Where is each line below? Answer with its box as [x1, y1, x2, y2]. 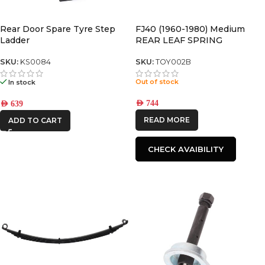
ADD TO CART [8, 116, 62, 125]
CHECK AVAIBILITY [148, 144, 224, 154]
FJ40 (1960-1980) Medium [135, 24, 245, 34]
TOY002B [156, 57, 191, 67]
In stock [8, 78, 36, 87]
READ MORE [144, 115, 190, 125]
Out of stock [135, 77, 179, 86]
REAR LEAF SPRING [135, 35, 222, 46]
